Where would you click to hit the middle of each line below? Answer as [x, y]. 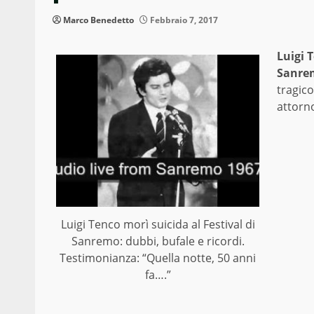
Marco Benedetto [98, 20]
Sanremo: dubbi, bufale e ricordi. [158, 241]
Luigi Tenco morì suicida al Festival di [158, 225]
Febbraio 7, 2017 [183, 20]
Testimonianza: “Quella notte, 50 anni [158, 258]
